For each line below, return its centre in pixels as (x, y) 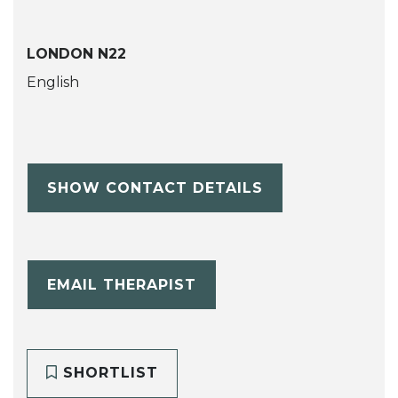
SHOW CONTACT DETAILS (155, 187)
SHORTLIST (107, 373)
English (53, 83)
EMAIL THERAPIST (121, 284)
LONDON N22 (76, 54)
